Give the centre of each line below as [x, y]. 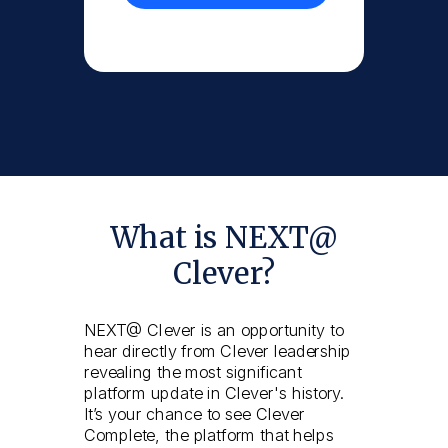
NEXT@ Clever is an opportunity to [214, 330]
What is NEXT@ [224, 238]
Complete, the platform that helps [209, 435]
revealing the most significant [193, 372]
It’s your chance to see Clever [194, 414]
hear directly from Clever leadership [218, 351]
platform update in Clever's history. [215, 393]
